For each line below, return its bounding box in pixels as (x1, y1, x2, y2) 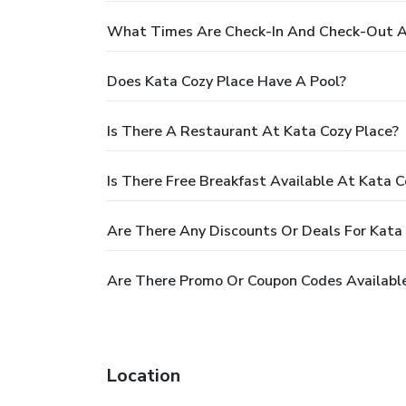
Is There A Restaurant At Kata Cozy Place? (107, 121, 399, 141)
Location (106, 362, 180, 388)
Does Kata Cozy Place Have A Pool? (107, 71, 346, 92)
